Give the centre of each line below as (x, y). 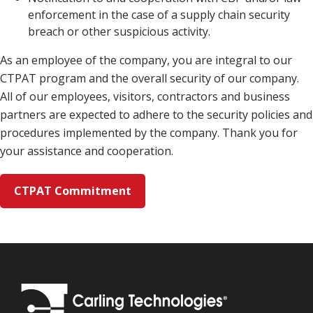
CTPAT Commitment (73, 191)
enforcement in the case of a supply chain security (159, 14)
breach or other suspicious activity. (119, 31)
